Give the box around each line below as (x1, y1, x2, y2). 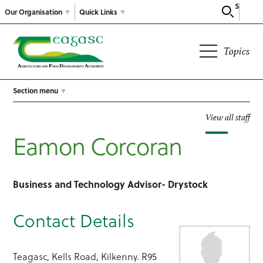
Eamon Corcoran (13, 128, 183, 163)
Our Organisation (5, 6, 62, 17)
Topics (222, 45, 250, 58)
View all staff (205, 112, 250, 123)
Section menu (13, 85, 59, 96)
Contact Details (13, 207, 135, 234)
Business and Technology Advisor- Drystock (13, 177, 208, 191)
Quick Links (79, 6, 117, 17)
